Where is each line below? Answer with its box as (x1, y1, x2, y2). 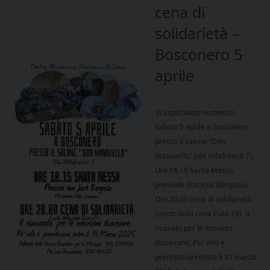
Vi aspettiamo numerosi (155, 107, 234, 118)
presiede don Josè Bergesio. (155, 180, 248, 190)
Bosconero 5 (155, 44, 242, 65)
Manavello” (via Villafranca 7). (155, 151, 254, 162)
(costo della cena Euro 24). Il (155, 209, 250, 219)
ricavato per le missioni (155, 223, 233, 234)
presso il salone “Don (155, 136, 225, 147)
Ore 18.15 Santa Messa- (155, 165, 236, 176)
